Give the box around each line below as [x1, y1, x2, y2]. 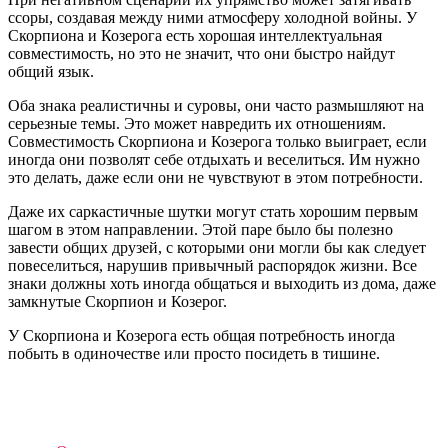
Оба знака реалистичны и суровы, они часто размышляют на [8, 97, 424, 115]
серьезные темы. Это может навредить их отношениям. [8, 115, 386, 133]
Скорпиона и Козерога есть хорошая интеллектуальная [8, 27, 382, 45]
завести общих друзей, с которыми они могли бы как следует [8, 239, 426, 257]
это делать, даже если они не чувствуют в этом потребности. [8, 169, 423, 187]
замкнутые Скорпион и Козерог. [8, 293, 227, 311]
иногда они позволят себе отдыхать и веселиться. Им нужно [8, 151, 420, 169]
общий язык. [8, 63, 94, 81]
